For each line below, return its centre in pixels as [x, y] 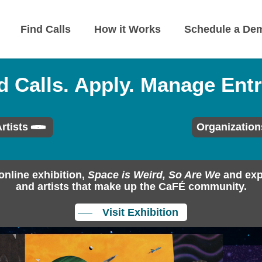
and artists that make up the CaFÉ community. [131, 187]
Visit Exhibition [140, 212]
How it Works [127, 29]
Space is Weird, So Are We [154, 175]
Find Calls [46, 29]
